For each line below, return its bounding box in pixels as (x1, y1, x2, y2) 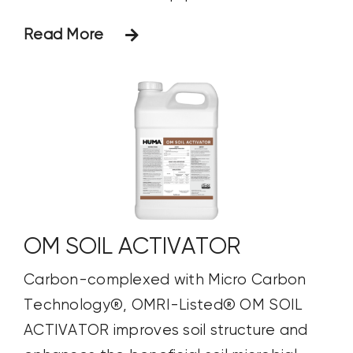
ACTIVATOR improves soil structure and (23, 323, 308, 338)
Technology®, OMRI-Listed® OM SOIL (23, 298, 303, 313)
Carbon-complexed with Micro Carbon (23, 273, 307, 288)
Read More (23, 27, 104, 43)
